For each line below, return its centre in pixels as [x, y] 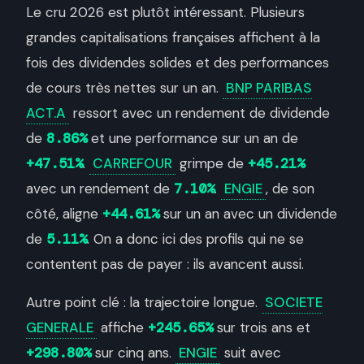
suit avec [251, 353]
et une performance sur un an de [193, 138]
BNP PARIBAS [269, 88]
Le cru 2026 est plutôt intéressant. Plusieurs [165, 12]
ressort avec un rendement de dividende [199, 113]
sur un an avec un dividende [248, 214]
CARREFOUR [132, 163]
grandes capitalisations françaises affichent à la [173, 37]
